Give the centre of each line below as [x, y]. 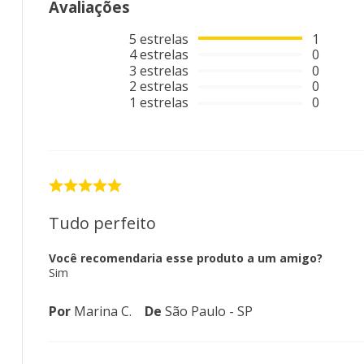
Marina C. [103, 311]
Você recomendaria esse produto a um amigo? [186, 258]
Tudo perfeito [102, 223]
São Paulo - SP [209, 311]
